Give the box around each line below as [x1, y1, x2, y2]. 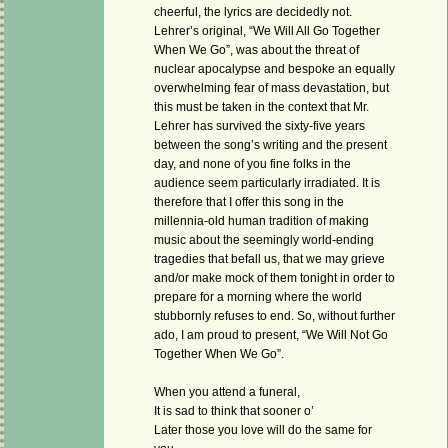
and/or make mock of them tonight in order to [154, 272, 395, 285]
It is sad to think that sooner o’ [154, 405, 314, 418]
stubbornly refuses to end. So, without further [154, 310, 395, 323]
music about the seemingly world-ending [154, 234, 374, 247]
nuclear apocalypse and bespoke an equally [154, 63, 395, 76]
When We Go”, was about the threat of [154, 44, 359, 57]
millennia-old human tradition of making [154, 215, 369, 228]
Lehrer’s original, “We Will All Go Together [154, 25, 380, 38]
